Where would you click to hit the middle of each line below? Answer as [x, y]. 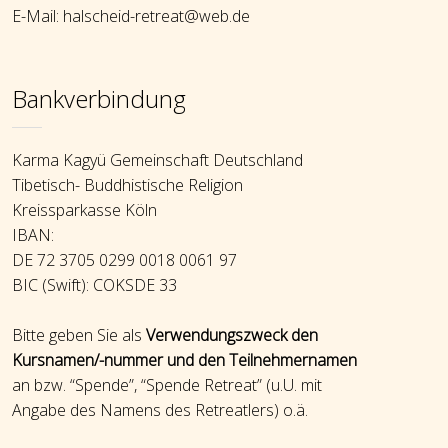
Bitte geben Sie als [78, 335]
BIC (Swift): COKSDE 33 [94, 284]
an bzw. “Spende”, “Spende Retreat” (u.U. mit [166, 385]
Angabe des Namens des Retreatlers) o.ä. [159, 410]
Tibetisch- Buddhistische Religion [127, 184]
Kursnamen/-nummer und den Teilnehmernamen [184, 360]
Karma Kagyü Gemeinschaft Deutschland [157, 159]
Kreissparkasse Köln [84, 209]
